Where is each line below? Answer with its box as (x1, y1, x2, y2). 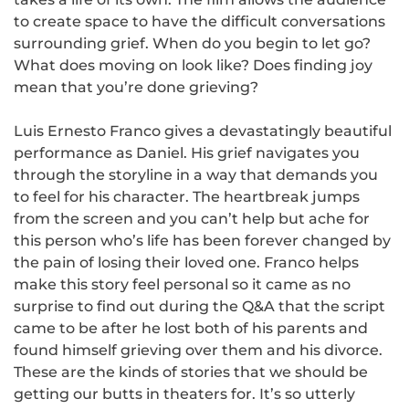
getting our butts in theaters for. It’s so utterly (14, 384, 355, 403)
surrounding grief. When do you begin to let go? (14, 34, 371, 52)
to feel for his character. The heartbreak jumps (14, 187, 360, 205)
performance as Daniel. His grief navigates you (14, 143, 360, 162)
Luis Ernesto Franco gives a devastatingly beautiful (14, 121, 392, 140)
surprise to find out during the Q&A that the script (14, 297, 385, 315)
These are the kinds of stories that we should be (14, 362, 368, 381)
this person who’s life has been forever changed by (14, 231, 391, 249)
